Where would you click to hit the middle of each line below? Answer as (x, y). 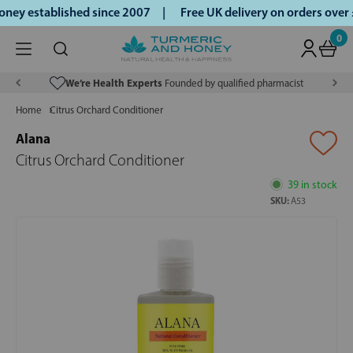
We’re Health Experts (113, 83)
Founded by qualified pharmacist (232, 84)
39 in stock (312, 184)
